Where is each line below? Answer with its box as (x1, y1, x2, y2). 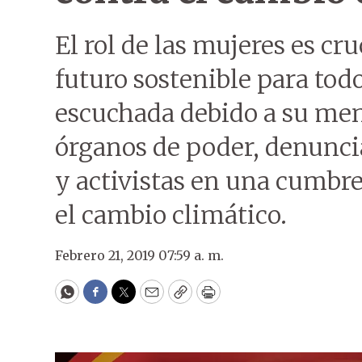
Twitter (122, 289, 177, 309)
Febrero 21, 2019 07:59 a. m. (55, 247, 224, 263)
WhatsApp (65, 289, 142, 309)
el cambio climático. (55, 200, 287, 230)
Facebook (94, 289, 162, 309)
